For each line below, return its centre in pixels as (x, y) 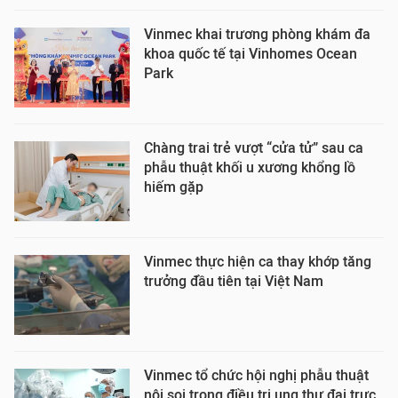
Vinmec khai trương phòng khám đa (257, 34)
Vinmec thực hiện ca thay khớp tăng (258, 262)
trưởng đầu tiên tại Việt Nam (234, 281)
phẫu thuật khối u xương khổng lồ (250, 167)
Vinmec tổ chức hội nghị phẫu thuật (256, 375)
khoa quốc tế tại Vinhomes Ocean (251, 54)
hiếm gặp (174, 187)
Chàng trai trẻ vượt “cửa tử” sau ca (254, 148)
